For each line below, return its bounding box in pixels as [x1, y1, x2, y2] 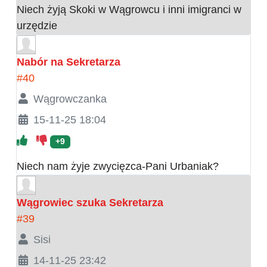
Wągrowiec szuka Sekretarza [17, 197, 163, 209]
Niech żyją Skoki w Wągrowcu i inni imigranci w [17, 4, 241, 16]
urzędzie [17, 20, 57, 32]
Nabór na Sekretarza [17, 56, 120, 69]
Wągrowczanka [33, 93, 107, 105]
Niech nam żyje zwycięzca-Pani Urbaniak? [17, 160, 219, 173]
